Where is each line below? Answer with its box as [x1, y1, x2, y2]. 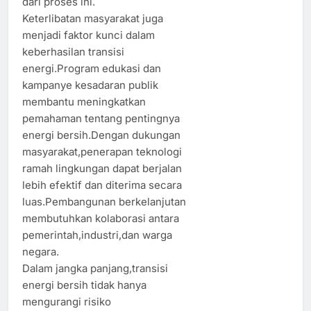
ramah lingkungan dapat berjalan [22, 162, 182, 176]
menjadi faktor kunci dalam [22, 28, 155, 42]
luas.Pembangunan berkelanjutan [22, 195, 186, 209]
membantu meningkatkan [22, 95, 146, 109]
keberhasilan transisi [22, 45, 124, 59]
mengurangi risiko [22, 295, 111, 309]
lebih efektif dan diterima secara [22, 178, 182, 192]
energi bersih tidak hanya [22, 278, 146, 292]
